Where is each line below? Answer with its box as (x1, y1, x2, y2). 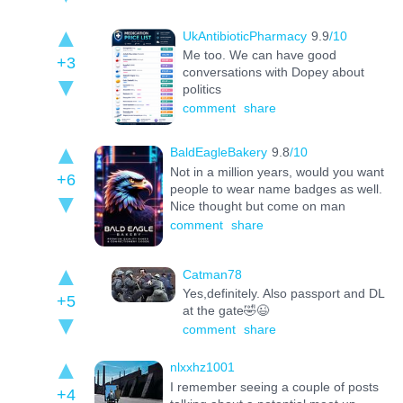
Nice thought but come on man (170, 198, 346, 213)
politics (183, 81, 222, 96)
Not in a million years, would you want (170, 164, 385, 179)
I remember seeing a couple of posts (170, 379, 380, 394)
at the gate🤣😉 (183, 302, 270, 318)
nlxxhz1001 (170, 360, 236, 375)
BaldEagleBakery (170, 145, 268, 160)
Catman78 (183, 266, 243, 282)
